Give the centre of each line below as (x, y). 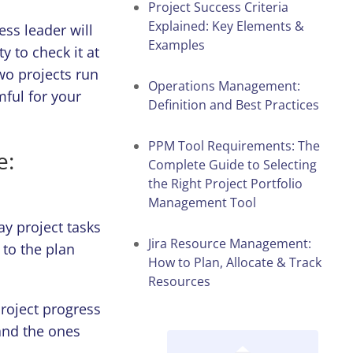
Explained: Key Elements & (226, 26)
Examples (176, 45)
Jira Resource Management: (230, 243)
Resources (179, 281)
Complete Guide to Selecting (232, 164)
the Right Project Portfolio (225, 183)
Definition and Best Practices (235, 104)
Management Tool (202, 202)
